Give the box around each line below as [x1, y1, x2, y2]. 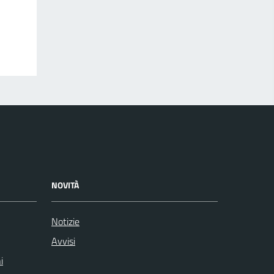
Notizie [51, 214, 80, 229]
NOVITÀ [51, 179, 79, 191]
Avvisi [51, 234, 75, 248]
